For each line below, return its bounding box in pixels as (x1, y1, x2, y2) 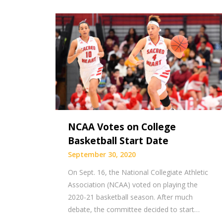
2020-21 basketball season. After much (68, 192, 193, 202)
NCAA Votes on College (68, 120, 176, 133)
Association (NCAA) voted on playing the (68, 179, 198, 189)
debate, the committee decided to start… (68, 204, 200, 214)
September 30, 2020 (68, 149, 136, 159)
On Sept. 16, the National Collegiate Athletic (68, 167, 208, 177)
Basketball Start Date (68, 134, 168, 147)
